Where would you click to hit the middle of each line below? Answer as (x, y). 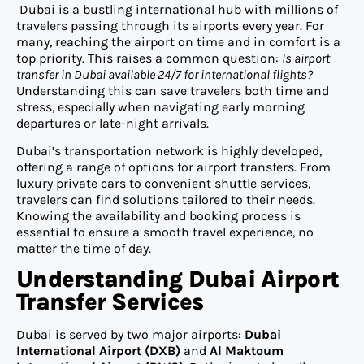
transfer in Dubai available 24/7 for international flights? (165, 74)
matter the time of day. (84, 248)
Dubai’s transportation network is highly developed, (169, 150)
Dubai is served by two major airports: (130, 335)
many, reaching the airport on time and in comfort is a (178, 41)
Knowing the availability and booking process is (158, 215)
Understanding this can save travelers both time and (173, 90)
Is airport (306, 58)
